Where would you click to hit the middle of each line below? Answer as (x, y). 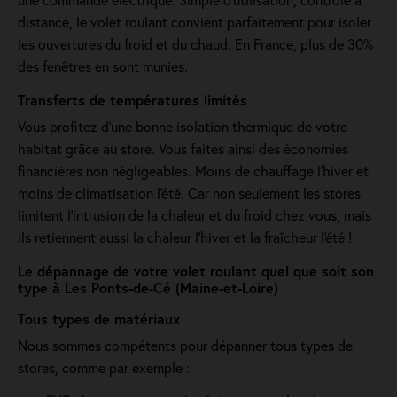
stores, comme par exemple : (104, 367)
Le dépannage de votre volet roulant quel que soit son (196, 271)
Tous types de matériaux (99, 319)
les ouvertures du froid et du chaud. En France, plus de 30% (195, 44)
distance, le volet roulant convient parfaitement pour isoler (195, 22)
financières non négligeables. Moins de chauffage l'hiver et (193, 171)
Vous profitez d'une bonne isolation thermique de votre (183, 126)
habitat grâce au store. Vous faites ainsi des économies (183, 148)
